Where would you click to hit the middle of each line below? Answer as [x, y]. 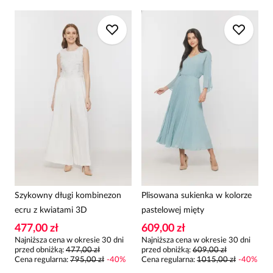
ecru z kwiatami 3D [51, 210]
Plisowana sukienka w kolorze [197, 196]
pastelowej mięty [173, 210]
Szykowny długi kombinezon [68, 196]
